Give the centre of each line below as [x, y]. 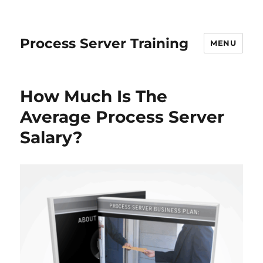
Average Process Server [122, 117]
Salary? [51, 137]
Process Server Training [104, 43]
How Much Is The [94, 96]
